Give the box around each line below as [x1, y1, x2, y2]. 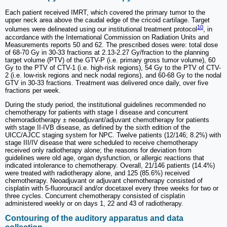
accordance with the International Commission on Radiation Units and [5, 33, 209, 41]
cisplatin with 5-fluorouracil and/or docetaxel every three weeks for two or [5, 184, 218, 192]
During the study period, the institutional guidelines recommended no [5, 100, 206, 108]
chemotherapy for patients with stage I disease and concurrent [5, 108, 188, 116]
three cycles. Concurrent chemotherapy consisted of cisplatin [5, 192, 185, 200]
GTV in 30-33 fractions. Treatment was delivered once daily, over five [5, 79, 208, 87]
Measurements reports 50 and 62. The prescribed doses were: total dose [5, 41, 218, 49]
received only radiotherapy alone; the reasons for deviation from [5, 146, 192, 154]
